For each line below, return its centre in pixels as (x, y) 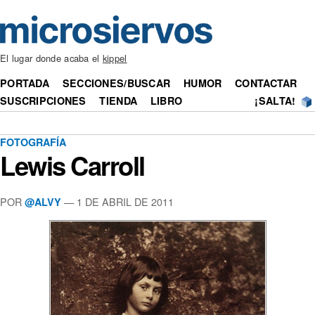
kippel (115, 58)
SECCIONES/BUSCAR (116, 83)
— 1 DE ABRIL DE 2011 (117, 201)
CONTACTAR (266, 83)
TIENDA (118, 101)
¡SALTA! (275, 101)
